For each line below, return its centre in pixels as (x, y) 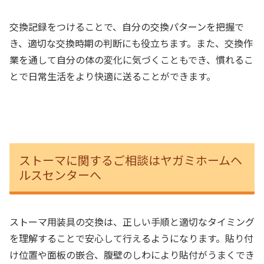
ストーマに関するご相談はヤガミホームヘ (131, 160)
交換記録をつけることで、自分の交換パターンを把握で (127, 26)
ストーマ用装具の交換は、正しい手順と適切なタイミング (132, 222)
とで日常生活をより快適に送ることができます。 (113, 76)
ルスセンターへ (60, 174)
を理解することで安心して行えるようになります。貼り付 (131, 238)
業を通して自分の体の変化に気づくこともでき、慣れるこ (131, 59)
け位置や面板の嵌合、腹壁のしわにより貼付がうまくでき (132, 255)
